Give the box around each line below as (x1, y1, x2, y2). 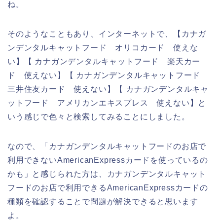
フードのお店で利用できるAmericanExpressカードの (7, 183, 208, 192)
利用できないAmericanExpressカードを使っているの (7, 155, 208, 164)
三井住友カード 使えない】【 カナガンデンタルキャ (7, 84, 209, 93)
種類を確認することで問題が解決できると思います (7, 197, 198, 206)
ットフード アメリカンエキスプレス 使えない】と (7, 98, 207, 107)
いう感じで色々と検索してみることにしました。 (7, 112, 190, 121)
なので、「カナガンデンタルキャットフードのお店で (7, 142, 207, 150)
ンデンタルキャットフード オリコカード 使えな (7, 43, 198, 52)
